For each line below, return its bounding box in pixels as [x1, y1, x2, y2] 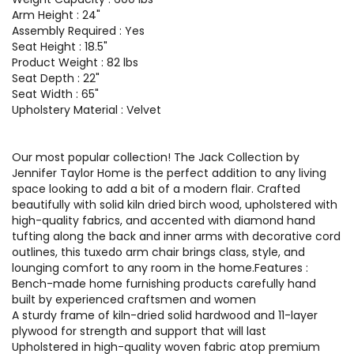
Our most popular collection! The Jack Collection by [12, 149, 299, 165]
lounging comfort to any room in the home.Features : [12, 260, 308, 276]
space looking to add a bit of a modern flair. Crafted [12, 181, 300, 197]
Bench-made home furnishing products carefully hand [12, 276, 316, 292]
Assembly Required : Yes [12, 23, 145, 39]
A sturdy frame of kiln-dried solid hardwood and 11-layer [12, 307, 318, 323]
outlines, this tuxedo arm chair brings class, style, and [12, 244, 305, 260]
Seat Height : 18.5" [12, 39, 107, 55]
